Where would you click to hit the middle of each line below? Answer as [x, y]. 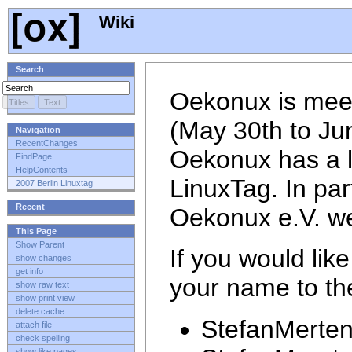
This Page [36, 231]
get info [29, 271]
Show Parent [40, 245]
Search [30, 70]
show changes [44, 258]
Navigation [38, 129]
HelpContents [42, 170]
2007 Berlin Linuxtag [54, 183]
